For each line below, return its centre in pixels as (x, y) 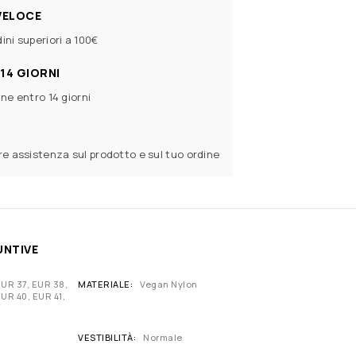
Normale (163, 337)
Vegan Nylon (169, 284)
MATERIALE (104, 284)
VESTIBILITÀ (106, 337)
